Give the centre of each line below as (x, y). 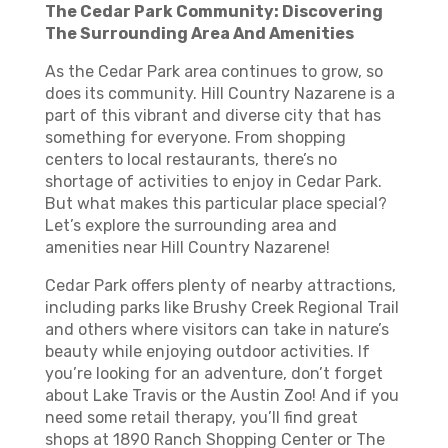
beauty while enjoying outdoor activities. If (207, 351)
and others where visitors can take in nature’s (216, 329)
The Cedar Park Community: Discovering (213, 11)
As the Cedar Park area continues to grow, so (213, 71)
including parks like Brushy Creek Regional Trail (221, 307)
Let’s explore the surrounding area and (190, 225)
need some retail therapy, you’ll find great (201, 417)
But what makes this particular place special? (215, 203)
